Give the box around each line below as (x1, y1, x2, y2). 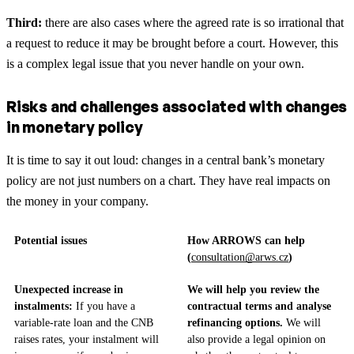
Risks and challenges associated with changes (6, 96, 348, 116)
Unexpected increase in (14, 283, 123, 296)
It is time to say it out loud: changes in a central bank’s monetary (6, 153, 325, 167)
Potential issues (14, 234, 87, 247)
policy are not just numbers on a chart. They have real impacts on (6, 173, 330, 187)
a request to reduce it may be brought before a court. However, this (6, 36, 338, 50)
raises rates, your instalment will (14, 333, 159, 345)
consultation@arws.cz (191, 250, 288, 263)
